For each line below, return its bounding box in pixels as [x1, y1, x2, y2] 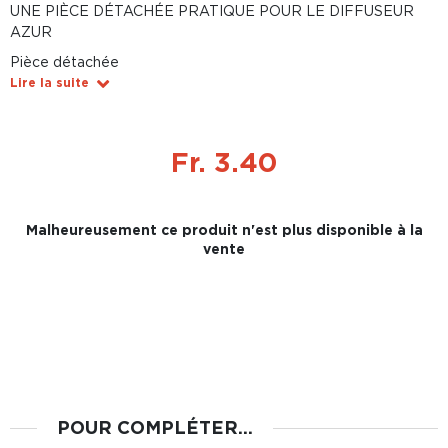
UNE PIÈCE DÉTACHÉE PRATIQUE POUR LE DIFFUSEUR [10, 3, 414, 18]
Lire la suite [10, 76, 89, 89]
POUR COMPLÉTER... [56, 417, 253, 437]
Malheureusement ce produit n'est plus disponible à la [25, 222, 423, 237]
